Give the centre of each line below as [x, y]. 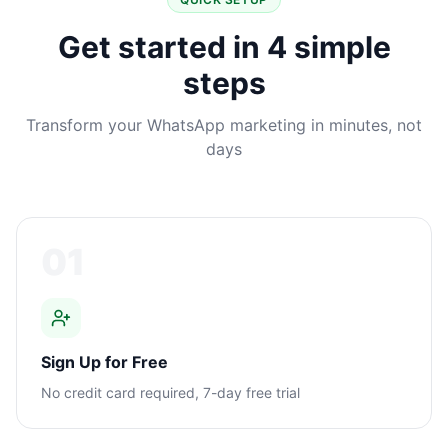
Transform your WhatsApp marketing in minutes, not [224, 125]
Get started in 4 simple [224, 47]
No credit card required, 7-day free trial [170, 392]
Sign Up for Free [104, 362]
